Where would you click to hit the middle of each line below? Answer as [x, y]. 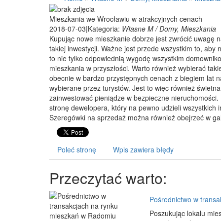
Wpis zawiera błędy [143, 150]
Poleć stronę [77, 150]
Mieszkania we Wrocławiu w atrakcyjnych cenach [126, 19]
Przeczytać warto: [108, 178]
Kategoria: [105, 29]
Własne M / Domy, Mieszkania [169, 29]
